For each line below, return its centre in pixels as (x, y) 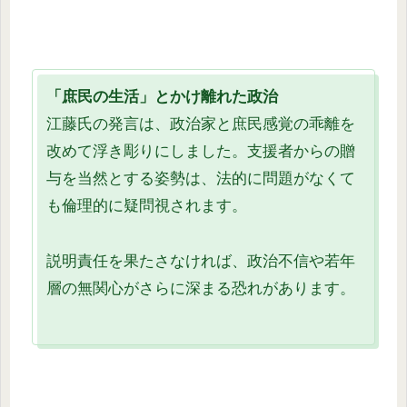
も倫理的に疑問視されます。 (147, 206)
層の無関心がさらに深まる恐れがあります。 (201, 289)
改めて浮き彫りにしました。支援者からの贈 (201, 152)
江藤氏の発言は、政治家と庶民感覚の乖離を (201, 124)
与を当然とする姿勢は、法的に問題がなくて (201, 179)
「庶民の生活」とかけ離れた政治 (162, 97)
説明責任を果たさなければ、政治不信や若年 (201, 262)
